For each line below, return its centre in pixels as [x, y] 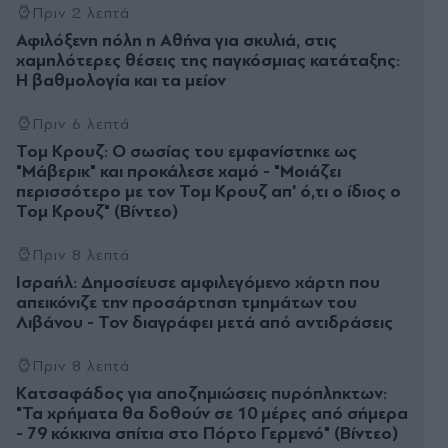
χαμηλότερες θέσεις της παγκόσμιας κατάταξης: [208, 60]
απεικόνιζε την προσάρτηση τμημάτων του [186, 302]
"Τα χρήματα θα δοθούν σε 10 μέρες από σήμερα [212, 413]
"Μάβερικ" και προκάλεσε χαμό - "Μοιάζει [178, 171]
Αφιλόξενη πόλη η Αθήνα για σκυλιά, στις [176, 40]
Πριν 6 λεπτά [81, 123]
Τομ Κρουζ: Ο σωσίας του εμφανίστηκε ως [186, 151]
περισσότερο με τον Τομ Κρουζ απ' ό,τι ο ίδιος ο [208, 191]
